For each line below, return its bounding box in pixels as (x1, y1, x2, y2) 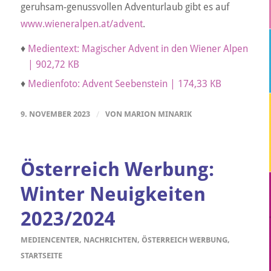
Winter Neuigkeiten (20, 182, 206, 206)
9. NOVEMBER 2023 (20, 109, 90, 119)
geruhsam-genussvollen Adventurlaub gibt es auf (20, 1, 229, 13)
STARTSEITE (20, 250, 62, 260)
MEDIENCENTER (20, 235, 79, 244)
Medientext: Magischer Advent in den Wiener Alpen (27, 42, 248, 54)
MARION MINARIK (123, 109, 192, 119)
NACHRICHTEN (83, 235, 137, 244)
